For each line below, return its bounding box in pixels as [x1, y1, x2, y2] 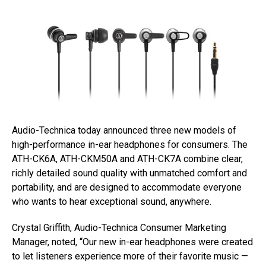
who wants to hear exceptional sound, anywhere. [12, 196, 211, 207]
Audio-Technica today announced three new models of [12, 125, 236, 136]
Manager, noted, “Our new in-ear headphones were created [12, 236, 253, 248]
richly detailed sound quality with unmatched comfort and [12, 167, 247, 179]
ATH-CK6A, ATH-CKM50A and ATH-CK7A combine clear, [12, 153, 243, 164]
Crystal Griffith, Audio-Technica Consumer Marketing [12, 222, 226, 233]
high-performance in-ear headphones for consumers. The [12, 139, 248, 150]
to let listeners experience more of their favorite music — [12, 251, 248, 262]
